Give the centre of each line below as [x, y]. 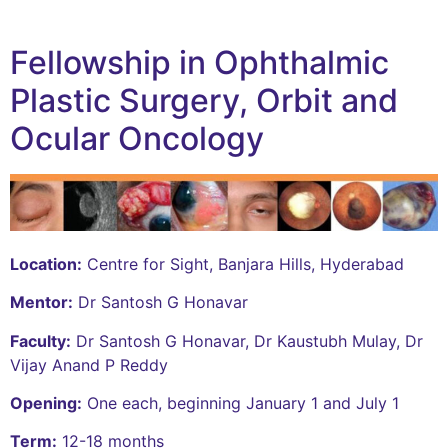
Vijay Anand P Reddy [89, 364]
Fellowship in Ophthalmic [199, 62]
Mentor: [41, 302]
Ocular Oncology [137, 138]
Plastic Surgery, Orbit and [204, 100]
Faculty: [40, 340]
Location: [46, 263]
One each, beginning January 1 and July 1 [240, 402]
